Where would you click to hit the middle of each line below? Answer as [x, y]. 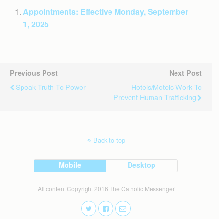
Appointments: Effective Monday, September [106, 11]
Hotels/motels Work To [167, 87]
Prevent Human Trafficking [155, 97]
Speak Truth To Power [51, 87]
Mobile [70, 165]
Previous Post [34, 73]
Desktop [142, 165]
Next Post [186, 73]
